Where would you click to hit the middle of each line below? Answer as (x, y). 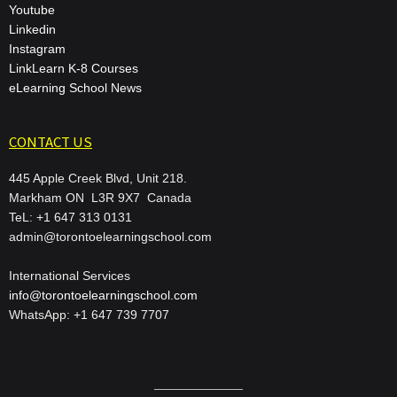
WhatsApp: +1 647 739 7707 (89, 314)
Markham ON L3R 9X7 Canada (100, 197)
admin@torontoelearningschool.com (110, 236)
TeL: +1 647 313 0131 (70, 217)
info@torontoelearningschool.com (103, 295)
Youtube (32, 9)
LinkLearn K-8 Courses (74, 68)
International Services (70, 275)
